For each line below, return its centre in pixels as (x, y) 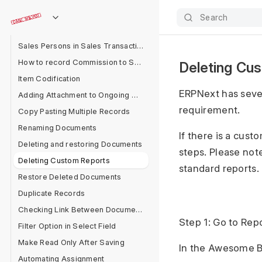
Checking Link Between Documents (139, 209)
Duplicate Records (52, 193)
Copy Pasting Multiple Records (74, 111)
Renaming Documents (58, 127)
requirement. (209, 110)
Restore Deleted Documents (70, 177)
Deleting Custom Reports (64, 160)
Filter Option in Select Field (67, 226)
